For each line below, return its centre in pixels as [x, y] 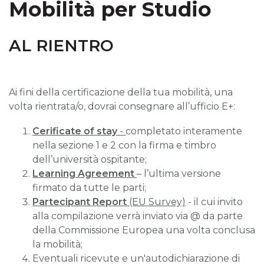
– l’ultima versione [179, 173]
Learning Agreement [85, 173]
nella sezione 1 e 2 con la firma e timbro [124, 145]
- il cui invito [214, 202]
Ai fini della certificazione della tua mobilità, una [121, 93]
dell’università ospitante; [90, 159]
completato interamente [184, 131]
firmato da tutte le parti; [89, 187]
